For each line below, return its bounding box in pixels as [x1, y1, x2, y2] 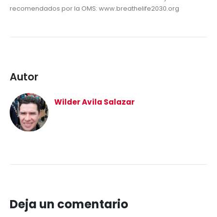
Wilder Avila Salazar [54, 97, 135, 108]
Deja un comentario [10, 196, 128, 213]
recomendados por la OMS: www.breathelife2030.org [10, 4, 179, 14]
